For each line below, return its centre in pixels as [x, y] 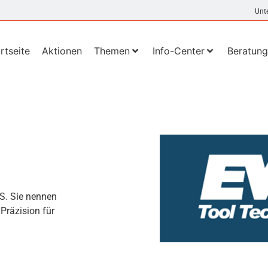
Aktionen [62, 51]
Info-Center [178, 51]
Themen [112, 51]
